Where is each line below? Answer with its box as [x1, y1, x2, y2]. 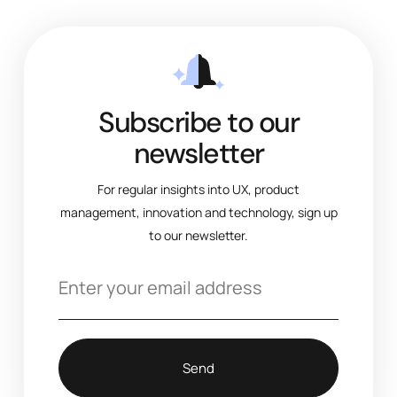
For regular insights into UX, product [97, 181, 300, 198]
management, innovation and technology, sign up [59, 204, 338, 222]
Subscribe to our [98, 104, 299, 142]
